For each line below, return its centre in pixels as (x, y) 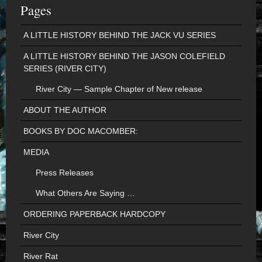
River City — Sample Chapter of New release (119, 89)
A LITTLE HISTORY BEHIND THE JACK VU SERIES (120, 35)
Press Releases (65, 173)
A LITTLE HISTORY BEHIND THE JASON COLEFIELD (124, 56)
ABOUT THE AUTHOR (65, 110)
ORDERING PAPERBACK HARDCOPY (94, 214)
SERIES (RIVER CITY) (65, 68)
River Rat (41, 256)
